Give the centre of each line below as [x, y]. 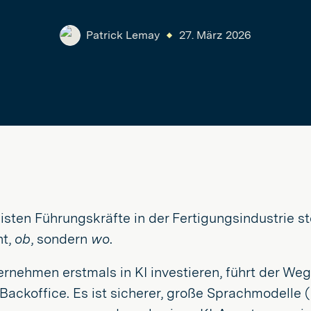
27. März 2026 [215, 35]
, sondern [61, 239]
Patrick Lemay [123, 35]
